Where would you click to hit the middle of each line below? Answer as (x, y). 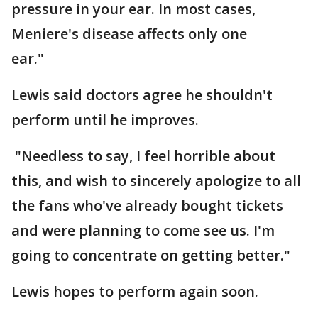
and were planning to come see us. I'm (143, 231)
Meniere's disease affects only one (129, 34)
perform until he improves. (123, 120)
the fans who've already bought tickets (147, 206)
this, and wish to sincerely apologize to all (156, 181)
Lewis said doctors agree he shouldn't (142, 95)
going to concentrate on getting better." (151, 256)
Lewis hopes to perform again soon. (137, 292)
